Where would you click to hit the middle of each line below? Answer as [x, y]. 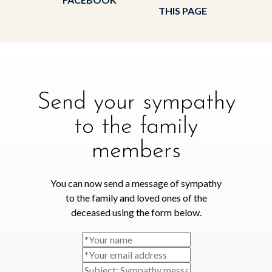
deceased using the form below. [136, 212]
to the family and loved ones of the [136, 197]
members [136, 151]
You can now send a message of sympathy [136, 183]
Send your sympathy [136, 103]
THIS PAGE [183, 10]
